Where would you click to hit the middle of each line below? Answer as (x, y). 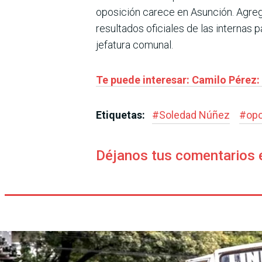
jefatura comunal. (135, 45)
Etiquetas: (122, 115)
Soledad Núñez (194, 115)
